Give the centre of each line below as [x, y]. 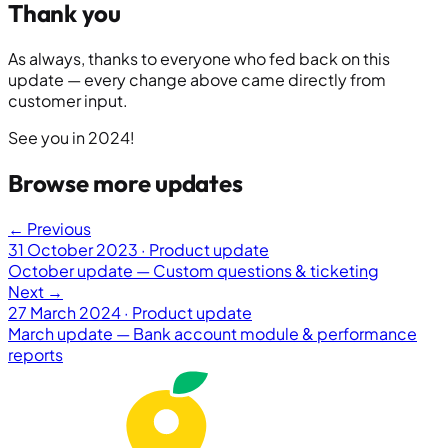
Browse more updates [125, 182]
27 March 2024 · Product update [130, 312]
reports [35, 354]
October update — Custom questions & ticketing [193, 270]
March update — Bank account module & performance [212, 333]
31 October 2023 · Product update [138, 249]
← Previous [49, 228]
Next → [35, 291]
